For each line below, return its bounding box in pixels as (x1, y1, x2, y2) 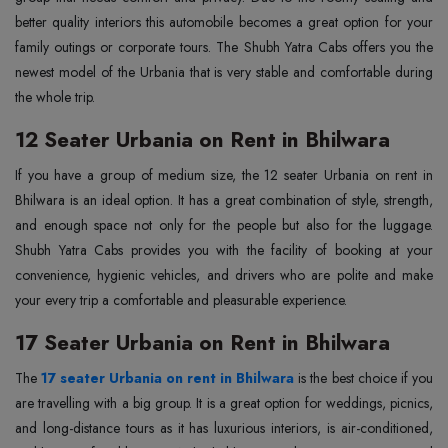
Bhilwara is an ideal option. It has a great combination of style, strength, (15, 190, 433, 210)
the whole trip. (15, 87, 95, 107)
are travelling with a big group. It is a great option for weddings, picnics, (15, 393, 433, 413)
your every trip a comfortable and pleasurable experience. (15, 290, 347, 310)
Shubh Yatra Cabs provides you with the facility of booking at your (15, 240, 433, 260)
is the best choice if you (294, 368, 433, 388)
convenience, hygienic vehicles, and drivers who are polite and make (15, 265, 433, 285)
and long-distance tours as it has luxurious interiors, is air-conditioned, (15, 418, 433, 438)
